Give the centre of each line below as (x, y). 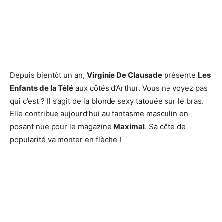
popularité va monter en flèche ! (66, 140)
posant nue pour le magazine (62, 127)
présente (180, 75)
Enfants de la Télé (42, 88)
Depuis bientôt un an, (48, 75)
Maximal (129, 127)
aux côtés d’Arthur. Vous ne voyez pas (140, 88)
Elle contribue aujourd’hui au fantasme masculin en (99, 114)
